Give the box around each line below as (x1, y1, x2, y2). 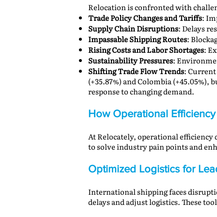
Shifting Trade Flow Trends (88, 65, 184, 77)
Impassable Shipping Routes (88, 33, 187, 45)
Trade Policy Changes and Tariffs (88, 12, 202, 23)
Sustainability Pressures (88, 55, 173, 66)
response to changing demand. (88, 86, 194, 97)
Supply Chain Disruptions (88, 23, 178, 34)
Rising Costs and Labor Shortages (88, 44, 204, 55)
